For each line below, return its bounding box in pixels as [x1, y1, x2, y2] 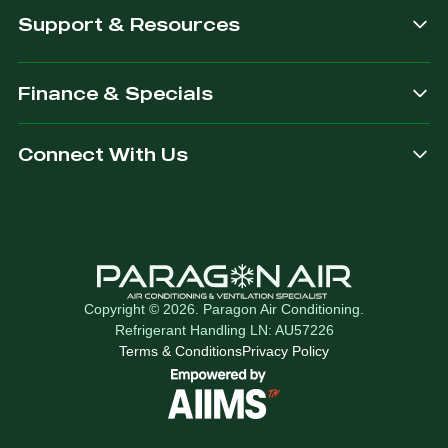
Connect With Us [18, 143, 188, 166]
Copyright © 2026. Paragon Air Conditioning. [84, 301, 364, 318]
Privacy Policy [242, 343, 329, 360]
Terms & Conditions [119, 343, 242, 360]
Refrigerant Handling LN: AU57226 [114, 322, 334, 339]
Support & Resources [18, 13, 240, 36]
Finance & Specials [18, 82, 213, 105]
